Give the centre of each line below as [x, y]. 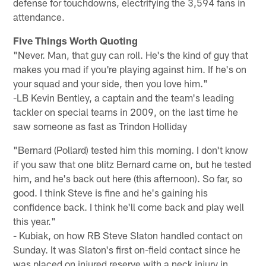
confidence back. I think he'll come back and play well [129, 206]
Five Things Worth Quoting [76, 40]
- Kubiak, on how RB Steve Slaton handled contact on [128, 235]
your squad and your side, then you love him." [111, 83]
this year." [35, 221]
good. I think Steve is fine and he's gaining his [111, 192]
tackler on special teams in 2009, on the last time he [126, 111]
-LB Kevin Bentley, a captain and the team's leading [124, 97]
